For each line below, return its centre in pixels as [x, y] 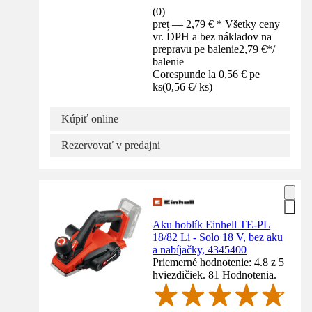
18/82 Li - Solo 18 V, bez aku [218, 237]
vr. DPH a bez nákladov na [212, 36]
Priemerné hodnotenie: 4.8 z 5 [219, 262]
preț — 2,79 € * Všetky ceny [217, 24]
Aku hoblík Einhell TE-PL [212, 224]
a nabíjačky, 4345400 [200, 249]
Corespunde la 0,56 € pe [206, 74]
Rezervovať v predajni [111, 145]
